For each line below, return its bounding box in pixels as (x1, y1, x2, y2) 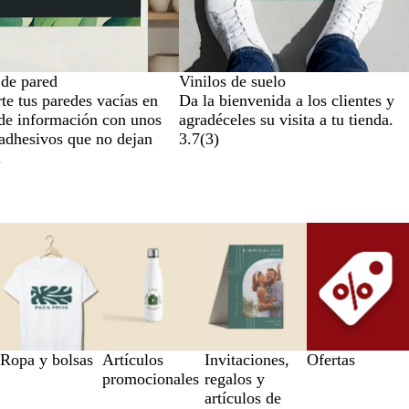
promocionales (102, 370, 199, 389)
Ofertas (307, 351, 355, 370)
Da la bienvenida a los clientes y (179, 91, 394, 110)
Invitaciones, (204, 351, 289, 370)
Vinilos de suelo (179, 72, 286, 90)
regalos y (204, 370, 265, 389)
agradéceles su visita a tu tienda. (179, 110, 393, 129)
